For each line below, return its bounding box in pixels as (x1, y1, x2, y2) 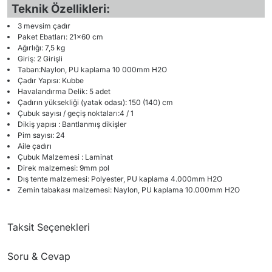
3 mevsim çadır (18, 21, 70, 30)
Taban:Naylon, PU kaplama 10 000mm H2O (18, 65, 167, 74)
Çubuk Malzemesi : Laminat (18, 152, 113, 161)
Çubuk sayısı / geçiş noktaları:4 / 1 (18, 109, 134, 118)
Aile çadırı (18, 141, 52, 151)
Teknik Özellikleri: (11, 2, 110, 16)
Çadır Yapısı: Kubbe (18, 76, 84, 85)
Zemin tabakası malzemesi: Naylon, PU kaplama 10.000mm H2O (18, 185, 240, 194)
